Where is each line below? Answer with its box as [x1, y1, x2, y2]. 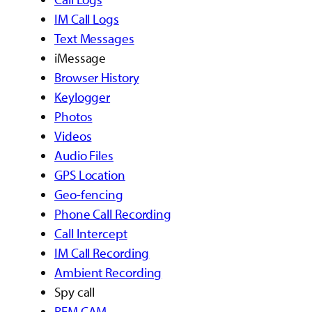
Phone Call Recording [54, 205, 171, 223]
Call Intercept [54, 225, 127, 242]
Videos [54, 127, 92, 145]
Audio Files [54, 147, 114, 164]
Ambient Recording [54, 264, 162, 281]
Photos [54, 108, 93, 125]
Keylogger [54, 88, 111, 106]
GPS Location [54, 166, 125, 184]
